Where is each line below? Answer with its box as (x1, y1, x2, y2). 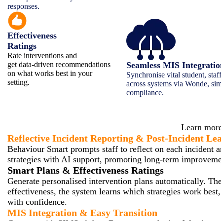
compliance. (126, 88, 164, 97)
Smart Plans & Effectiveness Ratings (7, 164, 164, 176)
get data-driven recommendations (7, 60, 110, 69)
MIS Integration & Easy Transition (7, 207, 157, 218)
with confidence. (7, 196, 67, 207)
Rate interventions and (7, 51, 77, 60)
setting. (7, 77, 30, 86)
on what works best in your (7, 69, 92, 77)
